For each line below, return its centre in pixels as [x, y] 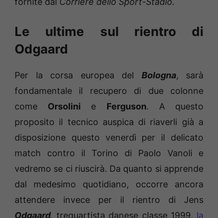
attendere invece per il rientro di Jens [109, 200]
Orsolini [64, 106]
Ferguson [126, 106]
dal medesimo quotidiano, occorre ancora [109, 184]
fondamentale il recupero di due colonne [109, 91]
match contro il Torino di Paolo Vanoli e [109, 153]
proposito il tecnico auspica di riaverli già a [109, 122]
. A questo [175, 106]
